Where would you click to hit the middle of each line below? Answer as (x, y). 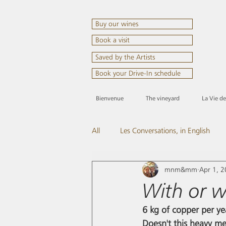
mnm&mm (181, 169)
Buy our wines (117, 24)
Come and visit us (140, 171)
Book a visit (112, 40)
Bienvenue (110, 98)
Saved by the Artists (125, 57)
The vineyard (163, 98)
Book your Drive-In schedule (138, 73)
